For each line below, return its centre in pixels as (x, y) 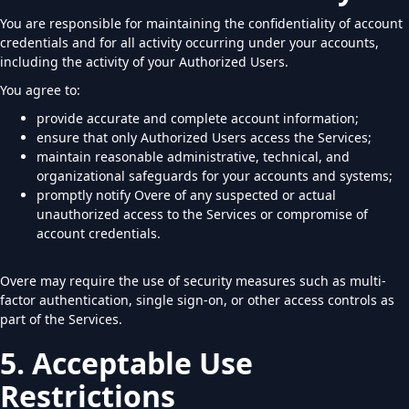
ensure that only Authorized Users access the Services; (204, 137)
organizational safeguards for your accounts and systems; (215, 176)
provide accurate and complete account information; (198, 118)
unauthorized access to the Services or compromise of (202, 214)
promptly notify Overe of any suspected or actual (186, 195)
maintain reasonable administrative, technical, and (193, 157)
